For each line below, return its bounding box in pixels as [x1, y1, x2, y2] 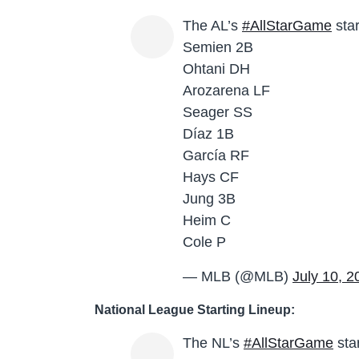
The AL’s [183, 17, 242, 34]
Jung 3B [183, 190, 236, 207]
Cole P [183, 233, 226, 250]
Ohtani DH [183, 60, 250, 77]
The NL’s [183, 334, 244, 351]
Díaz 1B [183, 125, 234, 142]
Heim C [183, 212, 231, 228]
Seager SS [183, 103, 252, 120]
